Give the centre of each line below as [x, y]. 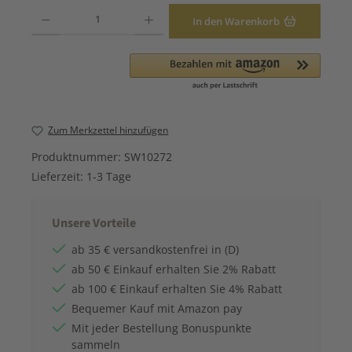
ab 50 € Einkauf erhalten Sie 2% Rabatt [174, 269]
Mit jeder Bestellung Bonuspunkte [161, 328]
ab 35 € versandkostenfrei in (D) [155, 249]
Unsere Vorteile [94, 224]
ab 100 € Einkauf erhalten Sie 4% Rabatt [177, 288]
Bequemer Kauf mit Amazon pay [157, 308]
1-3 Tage [109, 176]
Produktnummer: [78, 156]
